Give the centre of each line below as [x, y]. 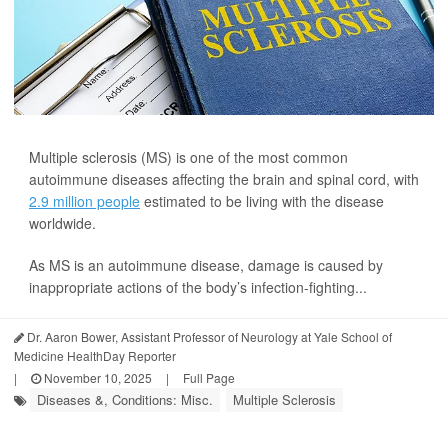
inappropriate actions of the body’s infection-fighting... [198, 287]
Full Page [209, 378]
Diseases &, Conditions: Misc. [125, 400]
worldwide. [62, 223]
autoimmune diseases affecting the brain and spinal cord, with [224, 179]
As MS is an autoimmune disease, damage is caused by [206, 265]
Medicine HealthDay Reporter [95, 356]
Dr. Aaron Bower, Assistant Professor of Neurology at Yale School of [208, 337]
